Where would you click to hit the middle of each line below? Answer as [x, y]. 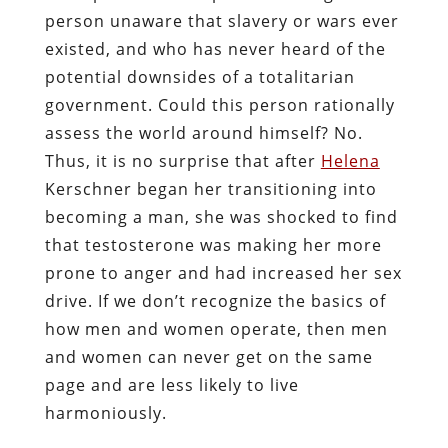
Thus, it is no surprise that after [182, 160]
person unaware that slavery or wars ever [221, 20]
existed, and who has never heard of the [215, 48]
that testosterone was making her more [213, 244]
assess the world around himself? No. [203, 132]
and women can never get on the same [208, 356]
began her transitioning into [254, 188]
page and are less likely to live [171, 384]
